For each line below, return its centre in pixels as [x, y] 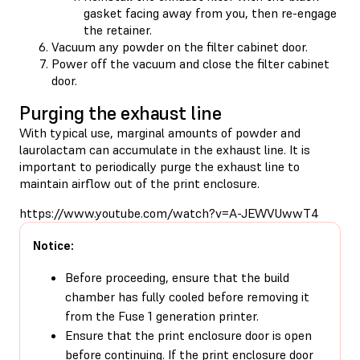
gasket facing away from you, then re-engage [210, 12]
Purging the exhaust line [121, 112]
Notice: [53, 245]
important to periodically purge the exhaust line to [160, 166]
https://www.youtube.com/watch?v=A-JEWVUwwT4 [169, 213]
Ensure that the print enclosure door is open [188, 335]
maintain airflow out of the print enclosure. [139, 183]
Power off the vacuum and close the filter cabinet [190, 63]
